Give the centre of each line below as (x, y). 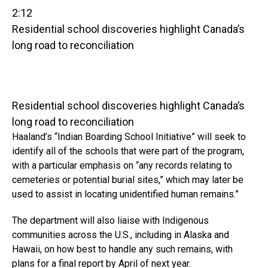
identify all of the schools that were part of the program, (128, 151)
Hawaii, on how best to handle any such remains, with (122, 249)
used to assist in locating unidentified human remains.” (125, 194)
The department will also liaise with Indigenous (110, 220)
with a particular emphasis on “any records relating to (122, 165)
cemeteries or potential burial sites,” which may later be (128, 179)
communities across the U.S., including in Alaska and (121, 234)
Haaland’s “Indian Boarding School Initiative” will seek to (129, 136)
